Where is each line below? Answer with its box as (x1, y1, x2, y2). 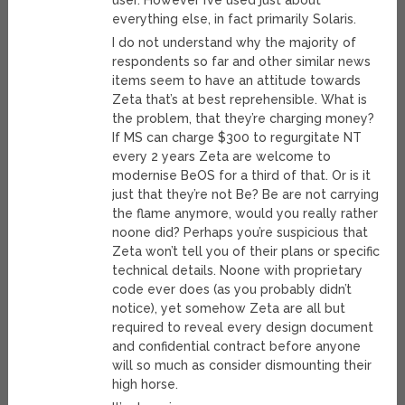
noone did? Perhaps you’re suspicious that (112, 225, 369, 240)
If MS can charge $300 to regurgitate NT (112, 130, 363, 146)
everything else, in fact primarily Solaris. (112, 12, 357, 27)
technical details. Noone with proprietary (112, 263, 363, 278)
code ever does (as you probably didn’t (112, 282, 353, 297)
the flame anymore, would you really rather (112, 206, 379, 221)
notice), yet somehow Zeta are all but (112, 301, 346, 316)
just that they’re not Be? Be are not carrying (112, 187, 380, 202)
